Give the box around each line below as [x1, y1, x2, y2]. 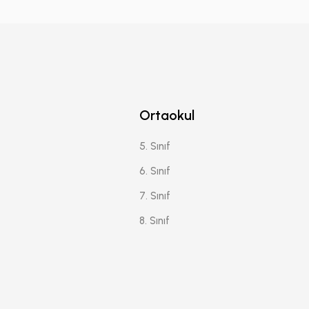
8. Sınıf [139, 214, 170, 227]
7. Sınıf [139, 189, 170, 202]
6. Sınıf [139, 164, 170, 177]
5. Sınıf [139, 139, 170, 152]
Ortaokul [139, 106, 195, 123]
